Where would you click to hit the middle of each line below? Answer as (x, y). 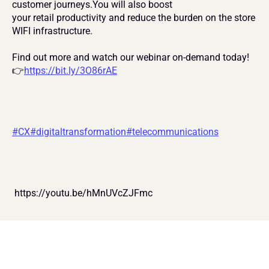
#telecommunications (172, 132)
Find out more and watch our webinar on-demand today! (131, 57)
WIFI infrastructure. (52, 31)
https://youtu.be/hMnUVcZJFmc (83, 193)
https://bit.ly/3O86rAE (71, 71)
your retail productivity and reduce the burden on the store (134, 18)
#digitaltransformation (78, 132)
